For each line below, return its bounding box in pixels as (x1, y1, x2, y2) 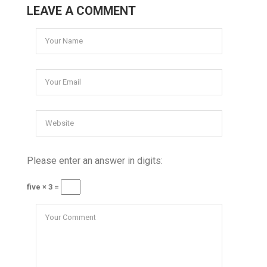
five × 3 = (27, 182, 61, 191)
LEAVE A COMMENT (27, 3, 136, 18)
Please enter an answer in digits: (27, 154, 163, 166)
